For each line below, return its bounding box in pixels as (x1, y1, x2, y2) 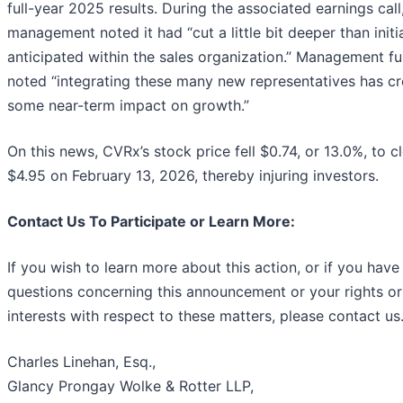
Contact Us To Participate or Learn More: (7, 212, 295, 231)
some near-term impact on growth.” (7, 96, 249, 115)
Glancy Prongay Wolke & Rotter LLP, (7, 377, 254, 396)
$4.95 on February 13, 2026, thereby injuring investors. (7, 166, 379, 185)
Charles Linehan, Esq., (7, 353, 156, 372)
